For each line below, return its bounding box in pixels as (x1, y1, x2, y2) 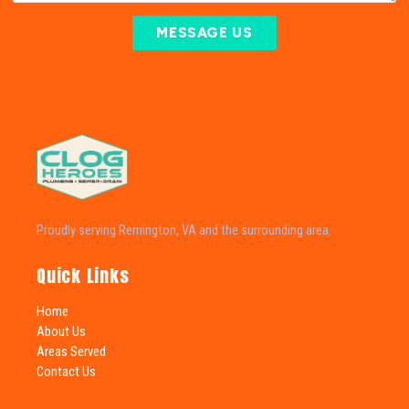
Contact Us (37, 362, 96, 380)
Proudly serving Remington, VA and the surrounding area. (37, 222, 331, 238)
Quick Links (37, 261, 130, 288)
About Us (37, 322, 86, 340)
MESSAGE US (156, 24, 253, 41)
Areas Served (37, 342, 106, 360)
